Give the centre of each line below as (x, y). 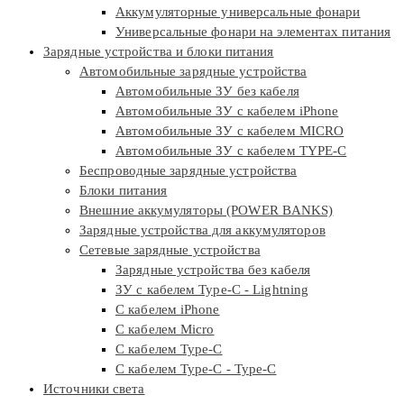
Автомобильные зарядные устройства (193, 72)
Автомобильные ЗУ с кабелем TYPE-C (231, 151)
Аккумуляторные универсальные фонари (238, 12)
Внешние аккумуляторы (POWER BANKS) (207, 211)
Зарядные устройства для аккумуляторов (202, 230)
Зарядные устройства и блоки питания (159, 52)
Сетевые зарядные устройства (170, 250)
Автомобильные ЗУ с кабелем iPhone (227, 111)
